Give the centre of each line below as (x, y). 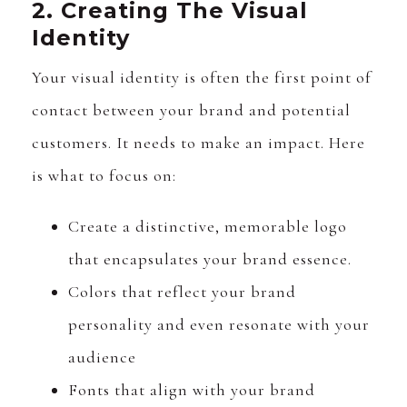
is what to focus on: (104, 176)
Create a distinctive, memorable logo (208, 227)
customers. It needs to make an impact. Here (199, 143)
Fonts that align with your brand (192, 390)
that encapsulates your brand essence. (212, 259)
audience (102, 357)
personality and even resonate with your (219, 325)
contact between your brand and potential (191, 110)
